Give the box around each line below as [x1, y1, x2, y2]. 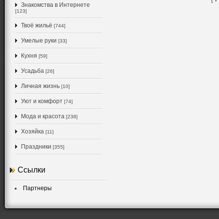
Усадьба [21, 67, 44, 74]
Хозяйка [21, 128, 44, 135]
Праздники [21, 143, 51, 150]
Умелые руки [21, 37, 57, 44]
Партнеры [23, 185, 52, 192]
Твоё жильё [21, 22, 52, 29]
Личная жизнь [21, 83, 60, 89]
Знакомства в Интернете [21, 1, 90, 8]
